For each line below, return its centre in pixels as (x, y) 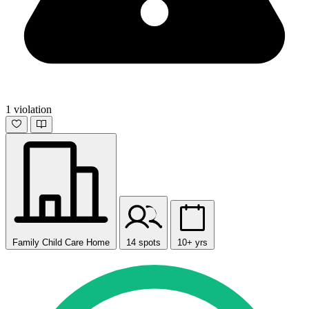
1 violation (29, 110)
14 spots (143, 243)
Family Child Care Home (61, 243)
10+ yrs (192, 243)
